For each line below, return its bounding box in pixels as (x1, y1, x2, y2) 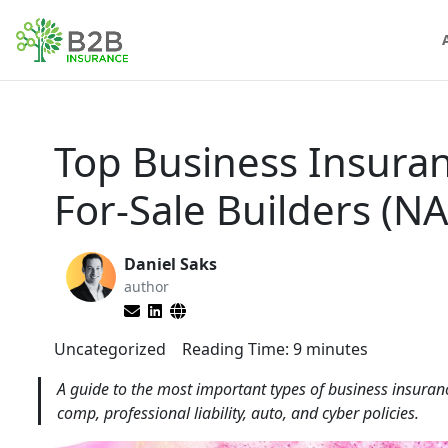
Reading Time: (182, 338, 289, 360)
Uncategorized (54, 338, 166, 360)
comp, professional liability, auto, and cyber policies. (57, 402, 419, 424)
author (124, 277, 169, 296)
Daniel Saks (124, 253, 217, 275)
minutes (306, 338, 368, 360)
